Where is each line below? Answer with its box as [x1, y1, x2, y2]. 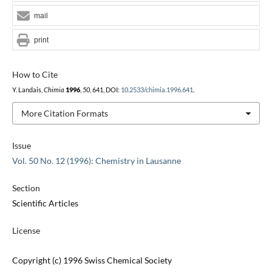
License [12, 225, 40, 236]
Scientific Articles [12, 198, 78, 209]
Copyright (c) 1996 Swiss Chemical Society [12, 255, 172, 266]
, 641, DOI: [89, 86, 121, 93]
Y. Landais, [12, 86, 44, 93]
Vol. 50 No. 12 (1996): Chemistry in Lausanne [12, 155, 181, 166]
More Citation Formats [21, 107, 108, 118]
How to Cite [12, 69, 58, 80]
